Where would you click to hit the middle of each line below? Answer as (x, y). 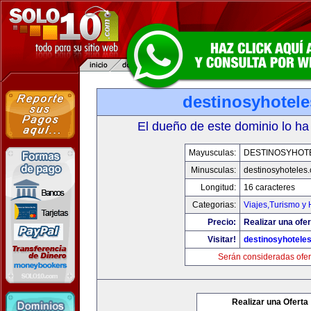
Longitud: (218, 187)
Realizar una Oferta (270, 302)
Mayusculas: (212, 153)
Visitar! (221, 239)
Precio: (221, 222)
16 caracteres (269, 187)
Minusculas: (213, 170)
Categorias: (214, 205)
